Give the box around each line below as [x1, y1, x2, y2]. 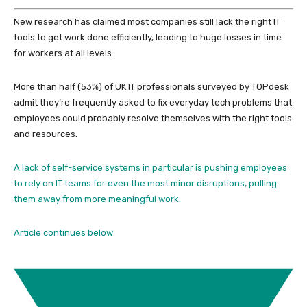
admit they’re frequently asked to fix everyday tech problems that [14, 97, 292, 108]
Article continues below [14, 228, 113, 238]
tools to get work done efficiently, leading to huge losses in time [14, 32, 282, 43]
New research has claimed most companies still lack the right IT [14, 16, 280, 27]
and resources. [14, 129, 77, 140]
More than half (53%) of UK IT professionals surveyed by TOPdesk [14, 82, 289, 93]
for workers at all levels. [14, 48, 114, 59]
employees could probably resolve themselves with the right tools [14, 113, 292, 124]
